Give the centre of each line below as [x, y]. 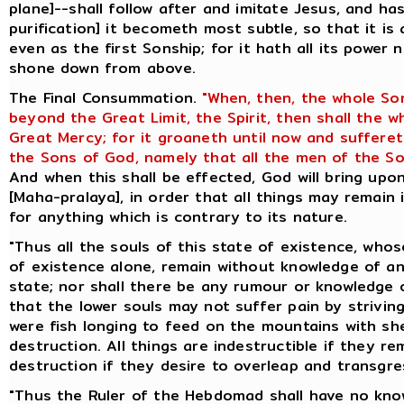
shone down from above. [102, 68]
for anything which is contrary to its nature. [178, 216]
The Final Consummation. [103, 97]
